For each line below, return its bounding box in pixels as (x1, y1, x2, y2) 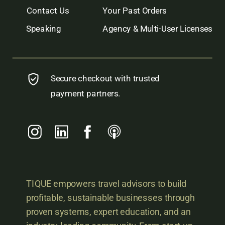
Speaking (26, 24, 61, 34)
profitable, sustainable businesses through (26, 192, 195, 203)
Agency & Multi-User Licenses (102, 24, 212, 34)
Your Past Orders (102, 6, 167, 16)
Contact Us (27, 6, 69, 16)
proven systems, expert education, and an (26, 206, 191, 217)
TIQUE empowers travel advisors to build (26, 178, 187, 189)
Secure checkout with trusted (50, 73, 160, 84)
